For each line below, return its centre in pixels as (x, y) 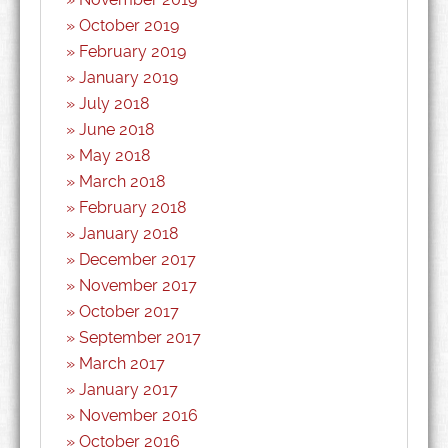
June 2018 (117, 129)
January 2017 (128, 389)
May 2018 (115, 155)
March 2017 (122, 363)
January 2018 (129, 233)
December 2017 (137, 259)
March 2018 (122, 181)
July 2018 (114, 103)
